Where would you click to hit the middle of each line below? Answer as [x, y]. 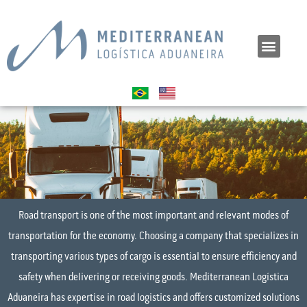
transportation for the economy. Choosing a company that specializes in [153, 237]
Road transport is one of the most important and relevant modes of [153, 216]
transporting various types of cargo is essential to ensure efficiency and [153, 257]
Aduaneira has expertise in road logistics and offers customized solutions [153, 298]
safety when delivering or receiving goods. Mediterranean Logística [153, 278]
